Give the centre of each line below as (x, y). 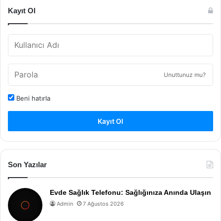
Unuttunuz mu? (185, 74)
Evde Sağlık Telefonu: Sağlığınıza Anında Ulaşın (130, 192)
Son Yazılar (27, 164)
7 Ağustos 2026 (103, 203)
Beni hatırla (32, 98)
